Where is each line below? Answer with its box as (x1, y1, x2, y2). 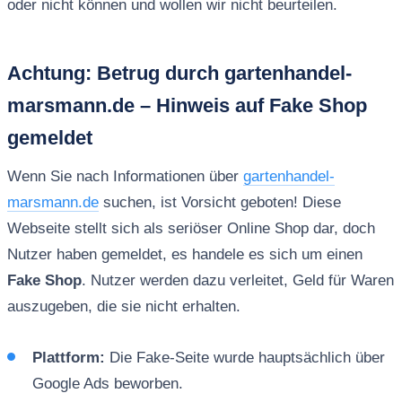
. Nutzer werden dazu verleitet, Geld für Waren (81, 272, 394, 290)
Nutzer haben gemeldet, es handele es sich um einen (6, 246, 363, 264)
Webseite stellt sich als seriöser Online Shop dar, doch (6, 220, 375, 238)
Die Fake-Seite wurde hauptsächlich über (104, 348, 385, 366)
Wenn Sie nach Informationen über (6, 168, 243, 186)
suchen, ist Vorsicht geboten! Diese (98, 194, 341, 212)
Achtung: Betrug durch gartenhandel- (6, 62, 352, 85)
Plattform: (31, 348, 105, 366)
